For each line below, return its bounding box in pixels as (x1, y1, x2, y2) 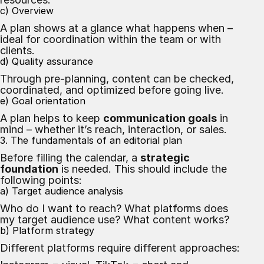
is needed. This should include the (58, 163, 227, 175)
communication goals (103, 112, 217, 124)
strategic (140, 151, 190, 164)
